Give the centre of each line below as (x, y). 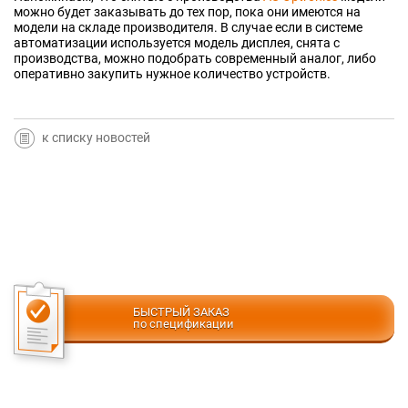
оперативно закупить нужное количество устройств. (172, 74)
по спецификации (184, 324)
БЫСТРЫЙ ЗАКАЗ (182, 312)
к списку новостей (96, 138)
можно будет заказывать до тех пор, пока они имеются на (187, 12)
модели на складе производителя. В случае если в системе (188, 28)
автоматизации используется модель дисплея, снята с (177, 43)
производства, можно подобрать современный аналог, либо (195, 59)
